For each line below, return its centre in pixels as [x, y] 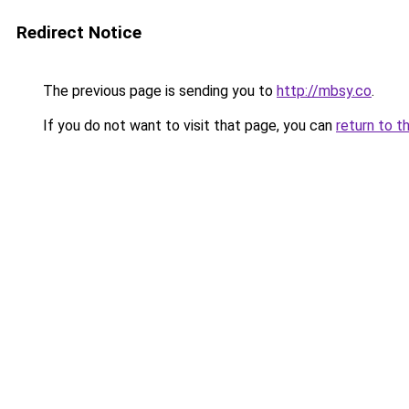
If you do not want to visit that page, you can [188, 126]
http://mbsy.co [324, 91]
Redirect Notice [79, 32]
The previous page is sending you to [158, 91]
